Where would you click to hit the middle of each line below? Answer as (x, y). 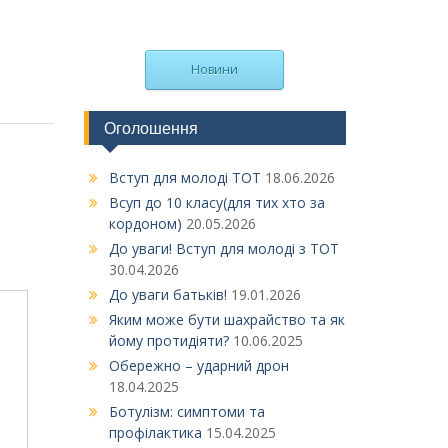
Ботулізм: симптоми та (186, 412)
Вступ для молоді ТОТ (184, 178)
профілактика (155, 433)
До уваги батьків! (167, 295)
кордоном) (145, 224)
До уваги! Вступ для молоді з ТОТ (223, 249)
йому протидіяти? (168, 341)
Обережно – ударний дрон (198, 366)
